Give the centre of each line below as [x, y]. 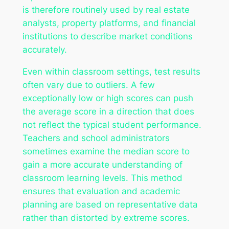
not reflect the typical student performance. [112, 124]
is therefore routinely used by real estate [106, 9]
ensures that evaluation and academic [101, 191]
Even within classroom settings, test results [111, 71]
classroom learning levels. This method [102, 178]
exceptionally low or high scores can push [108, 98]
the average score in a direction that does [108, 111]
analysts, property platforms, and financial [109, 23]
